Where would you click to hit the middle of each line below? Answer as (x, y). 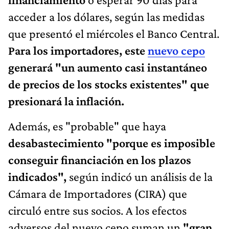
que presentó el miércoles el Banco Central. (114, 33)
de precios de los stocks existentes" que (109, 84)
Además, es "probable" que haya (87, 126)
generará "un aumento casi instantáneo (108, 67)
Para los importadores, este (78, 50)
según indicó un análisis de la (140, 176)
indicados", (37, 176)
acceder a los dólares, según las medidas (106, 16)
